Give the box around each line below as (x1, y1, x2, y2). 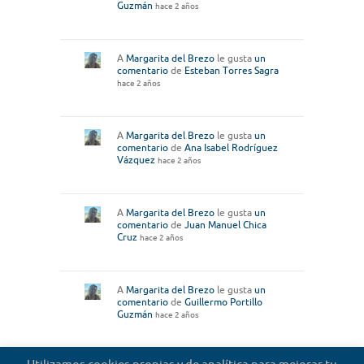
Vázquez (117, 154, 155, 166)
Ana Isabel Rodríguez (184, 142, 278, 154)
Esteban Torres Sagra (184, 65, 279, 76)
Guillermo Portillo (184, 297, 262, 308)
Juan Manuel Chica (184, 219, 266, 231)
